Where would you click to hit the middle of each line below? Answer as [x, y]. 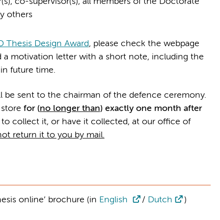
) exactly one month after [151, 108]
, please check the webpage [144, 43]
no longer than [70, 108]
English [114, 200]
